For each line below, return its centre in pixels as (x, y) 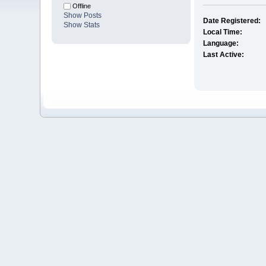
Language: (221, 44)
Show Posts (83, 16)
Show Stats (82, 25)
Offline (81, 6)
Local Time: (222, 32)
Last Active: (223, 55)
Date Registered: (232, 21)
